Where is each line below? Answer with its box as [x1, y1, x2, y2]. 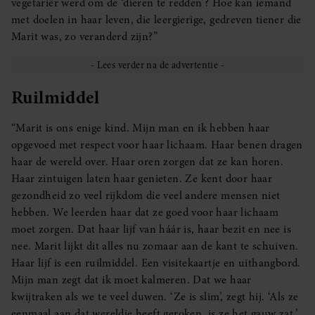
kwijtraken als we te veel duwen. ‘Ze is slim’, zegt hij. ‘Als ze [11, 288, 299, 304]
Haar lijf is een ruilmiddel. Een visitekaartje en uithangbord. [11, 255, 301, 271]
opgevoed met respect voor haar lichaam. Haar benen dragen [11, 136, 303, 153]
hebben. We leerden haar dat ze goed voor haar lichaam [11, 204, 279, 220]
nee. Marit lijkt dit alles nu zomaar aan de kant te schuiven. [11, 238, 299, 254]
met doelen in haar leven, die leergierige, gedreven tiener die [11, 11, 302, 27]
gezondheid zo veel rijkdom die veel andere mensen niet [11, 187, 281, 203]
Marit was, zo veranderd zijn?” [11, 28, 157, 44]
